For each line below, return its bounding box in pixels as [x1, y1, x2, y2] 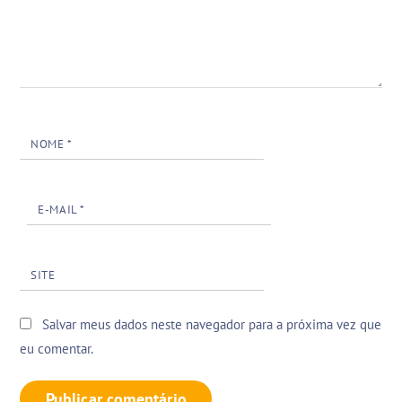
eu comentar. [20, 339, 94, 357]
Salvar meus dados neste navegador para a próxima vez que [42, 315, 382, 333]
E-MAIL [38, 202, 81, 218]
